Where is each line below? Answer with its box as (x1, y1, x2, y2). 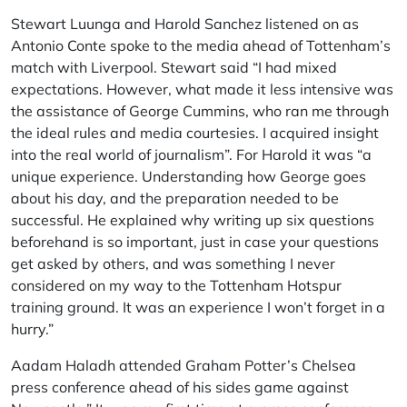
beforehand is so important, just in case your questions (11, 233, 379, 251)
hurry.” (11, 320, 54, 338)
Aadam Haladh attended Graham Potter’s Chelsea (11, 356, 356, 374)
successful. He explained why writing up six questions (11, 211, 374, 229)
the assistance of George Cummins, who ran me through (11, 102, 389, 120)
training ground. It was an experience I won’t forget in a (11, 298, 385, 316)
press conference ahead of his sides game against (11, 378, 349, 396)
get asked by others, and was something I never (11, 254, 335, 273)
